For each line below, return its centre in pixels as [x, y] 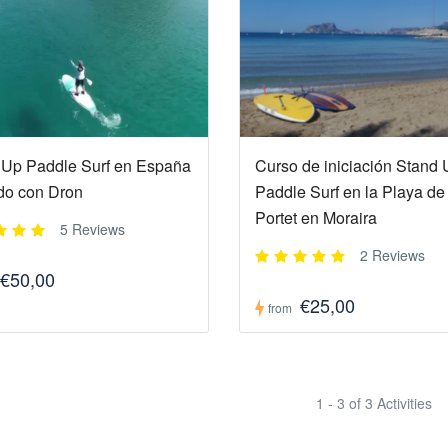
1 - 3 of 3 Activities [374, 403]
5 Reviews [92, 229]
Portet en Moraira [315, 218]
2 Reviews [392, 255]
